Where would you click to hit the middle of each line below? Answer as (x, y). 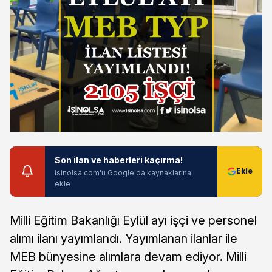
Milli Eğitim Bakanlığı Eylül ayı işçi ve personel (133, 220)
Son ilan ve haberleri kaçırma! (119, 160)
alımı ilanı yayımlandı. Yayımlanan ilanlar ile (124, 238)
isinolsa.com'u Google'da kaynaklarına (123, 172)
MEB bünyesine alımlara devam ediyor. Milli (128, 257)
